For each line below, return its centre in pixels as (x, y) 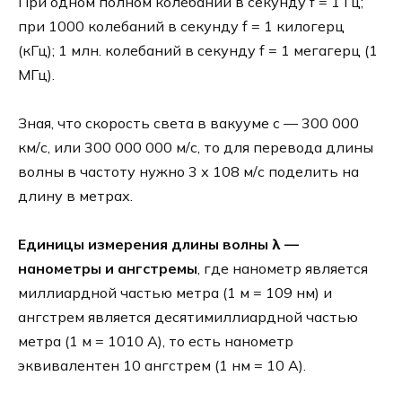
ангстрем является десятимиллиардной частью (188, 317)
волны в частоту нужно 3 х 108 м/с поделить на (188, 172)
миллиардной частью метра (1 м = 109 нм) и (175, 293)
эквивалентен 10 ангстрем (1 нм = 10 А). (162, 366)
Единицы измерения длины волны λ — (158, 245)
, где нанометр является (283, 269)
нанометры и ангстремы (108, 269)
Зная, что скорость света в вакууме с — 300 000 (188, 123)
